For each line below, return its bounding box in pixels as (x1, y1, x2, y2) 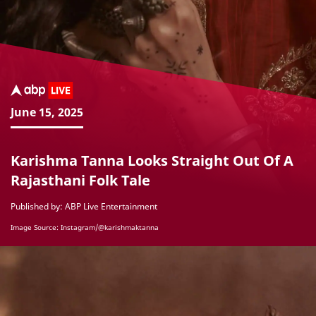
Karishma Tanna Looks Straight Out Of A (11, 151, 293, 171)
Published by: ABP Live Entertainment (11, 200, 157, 213)
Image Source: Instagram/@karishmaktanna (11, 222, 159, 233)
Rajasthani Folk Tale (11, 171, 150, 190)
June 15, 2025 (11, 104, 83, 121)
